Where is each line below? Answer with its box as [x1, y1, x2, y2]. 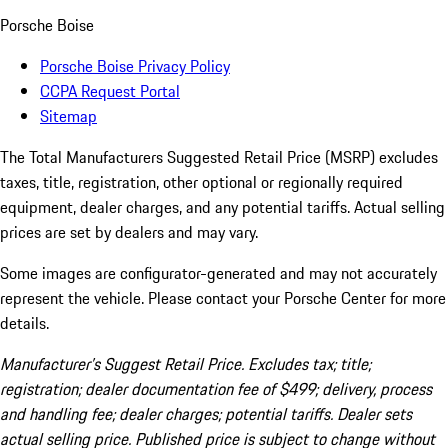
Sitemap [40, 104, 97, 129]
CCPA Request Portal [40, 79, 180, 104]
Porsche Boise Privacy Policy [40, 54, 230, 79]
